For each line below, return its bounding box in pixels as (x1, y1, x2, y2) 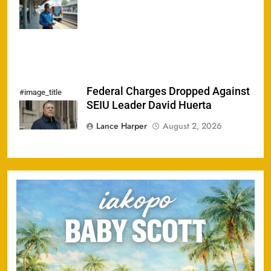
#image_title (19, 87, 62, 97)
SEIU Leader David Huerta (87, 99, 212, 111)
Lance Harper (96, 119, 147, 132)
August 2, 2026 (163, 119, 222, 132)
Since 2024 (19, 14, 57, 24)
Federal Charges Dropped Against (87, 85, 250, 97)
